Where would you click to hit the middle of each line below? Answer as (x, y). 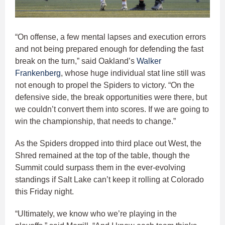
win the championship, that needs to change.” (95, 122)
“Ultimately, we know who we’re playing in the (96, 214)
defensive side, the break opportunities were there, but (111, 97)
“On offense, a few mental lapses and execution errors (110, 37)
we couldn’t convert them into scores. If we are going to (112, 109)
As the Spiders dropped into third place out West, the (108, 144)
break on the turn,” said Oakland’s (76, 61)
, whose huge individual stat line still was (133, 73)
